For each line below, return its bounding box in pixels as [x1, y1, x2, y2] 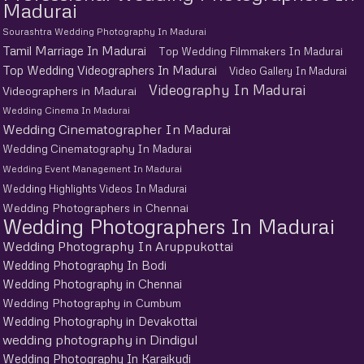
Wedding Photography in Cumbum [2, 296, 181, 310]
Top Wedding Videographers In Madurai [2, 63, 217, 78]
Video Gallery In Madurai [229, 64, 347, 78]
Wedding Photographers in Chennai [2, 201, 188, 215]
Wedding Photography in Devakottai [2, 314, 197, 329]
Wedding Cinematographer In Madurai [2, 121, 231, 138]
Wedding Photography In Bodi [2, 258, 167, 273]
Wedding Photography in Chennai [2, 276, 182, 292]
